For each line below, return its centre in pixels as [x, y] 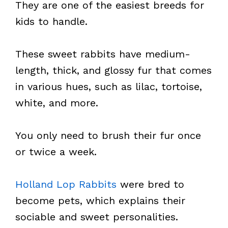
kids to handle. [51, 21]
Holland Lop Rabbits [66, 184]
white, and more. [57, 103]
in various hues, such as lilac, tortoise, [109, 87]
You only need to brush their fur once [108, 135]
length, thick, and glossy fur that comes [113, 70]
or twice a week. [56, 152]
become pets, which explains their [100, 201]
